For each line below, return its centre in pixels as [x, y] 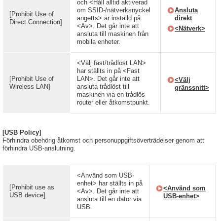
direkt [183, 18]
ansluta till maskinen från [113, 34]
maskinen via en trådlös [111, 94]
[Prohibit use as [32, 187]
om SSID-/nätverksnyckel [114, 10]
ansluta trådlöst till [103, 87]
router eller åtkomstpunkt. [113, 102]
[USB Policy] [22, 132]
